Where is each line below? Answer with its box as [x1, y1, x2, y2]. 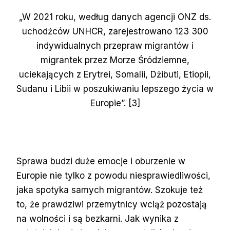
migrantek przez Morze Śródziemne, [41, 54, 189, 65]
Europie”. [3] [90, 98, 140, 108]
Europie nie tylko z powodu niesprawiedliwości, [16, 170, 210, 181]
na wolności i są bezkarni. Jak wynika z [16, 213, 179, 224]
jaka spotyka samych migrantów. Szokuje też [16, 184, 203, 195]
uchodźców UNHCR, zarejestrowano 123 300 [22, 26, 208, 36]
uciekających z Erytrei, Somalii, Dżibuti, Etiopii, [19, 69, 211, 80]
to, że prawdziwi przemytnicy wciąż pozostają [16, 199, 207, 209]
